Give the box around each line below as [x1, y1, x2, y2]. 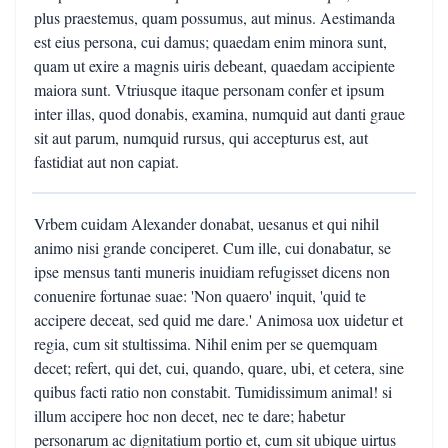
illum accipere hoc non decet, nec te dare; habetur [34, 405, 345, 426]
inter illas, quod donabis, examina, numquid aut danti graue [34, 103, 405, 124]
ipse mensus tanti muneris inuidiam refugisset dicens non [34, 261, 390, 282]
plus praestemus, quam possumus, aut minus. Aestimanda [34, 7, 395, 28]
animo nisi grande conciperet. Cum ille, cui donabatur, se [34, 237, 391, 258]
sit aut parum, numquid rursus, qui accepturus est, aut [34, 127, 368, 148]
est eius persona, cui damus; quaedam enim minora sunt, [34, 31, 387, 52]
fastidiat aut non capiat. [34, 151, 179, 172]
